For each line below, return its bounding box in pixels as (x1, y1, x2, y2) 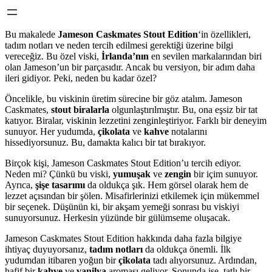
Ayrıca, (5, 180, 35, 190)
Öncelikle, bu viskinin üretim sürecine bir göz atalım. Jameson (5, 93, 242, 104)
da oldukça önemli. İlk (143, 244, 231, 254)
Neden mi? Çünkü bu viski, (5, 169, 113, 179)
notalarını (169, 126, 207, 137)
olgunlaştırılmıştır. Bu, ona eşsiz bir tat (109, 104, 257, 115)
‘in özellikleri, (198, 29, 251, 39)
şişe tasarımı (35, 180, 85, 190)
